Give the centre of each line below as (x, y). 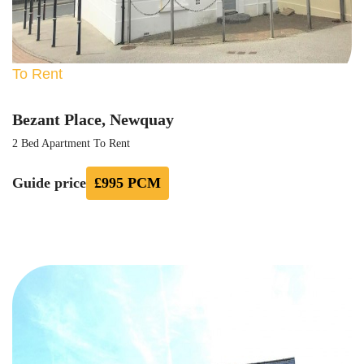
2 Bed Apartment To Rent (71, 143)
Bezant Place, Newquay (93, 119)
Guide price (49, 183)
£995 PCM (128, 183)
